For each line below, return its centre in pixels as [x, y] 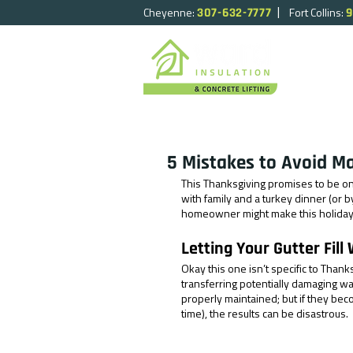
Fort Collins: [318, 12]
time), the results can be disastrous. [266, 313]
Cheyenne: [170, 12]
